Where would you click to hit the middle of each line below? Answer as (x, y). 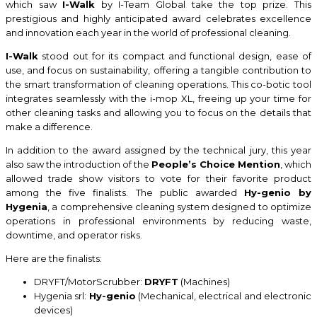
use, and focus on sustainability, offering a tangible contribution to (158, 70)
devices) (53, 310)
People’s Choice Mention (216, 164)
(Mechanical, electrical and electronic (224, 295)
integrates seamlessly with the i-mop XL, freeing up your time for (158, 98)
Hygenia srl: (62, 295)
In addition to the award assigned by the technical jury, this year (158, 150)
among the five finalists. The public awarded (125, 192)
